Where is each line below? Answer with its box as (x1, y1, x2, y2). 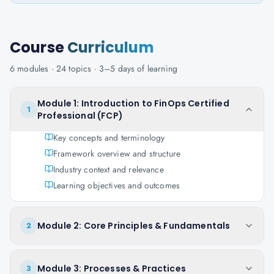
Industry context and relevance (53, 163, 164, 176)
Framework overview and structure (53, 147, 181, 160)
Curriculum (67, 37, 154, 57)
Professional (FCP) (37, 109, 123, 122)
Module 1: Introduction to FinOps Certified (37, 97, 229, 109)
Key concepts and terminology (53, 131, 165, 144)
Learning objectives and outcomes (53, 179, 180, 191)
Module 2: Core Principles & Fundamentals (37, 220, 231, 232)
